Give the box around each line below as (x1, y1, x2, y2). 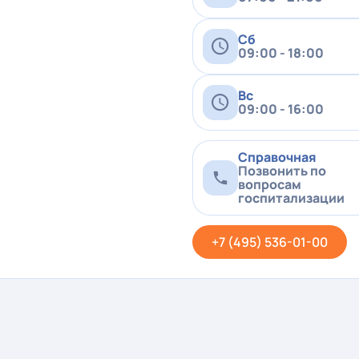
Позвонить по (237, 162, 326, 179)
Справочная (237, 148, 317, 166)
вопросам (237, 175, 301, 193)
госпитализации (237, 189, 345, 207)
